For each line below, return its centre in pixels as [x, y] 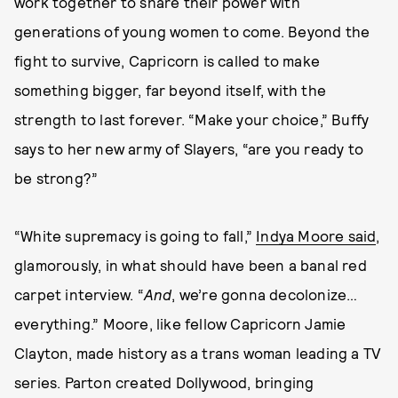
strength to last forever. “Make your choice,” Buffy [192, 119]
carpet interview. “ [79, 295]
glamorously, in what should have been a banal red [191, 265]
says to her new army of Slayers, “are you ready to [189, 149]
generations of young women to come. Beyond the [192, 32]
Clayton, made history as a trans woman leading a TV [198, 353]
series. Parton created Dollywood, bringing [164, 382]
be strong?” [56, 178]
